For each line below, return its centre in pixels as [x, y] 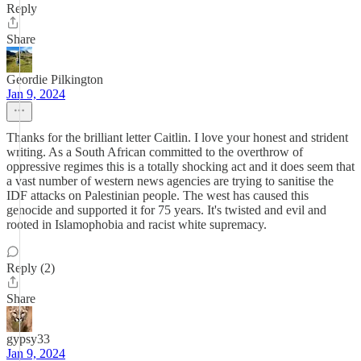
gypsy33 [28, 339]
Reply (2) [31, 268]
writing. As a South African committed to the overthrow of [155, 152]
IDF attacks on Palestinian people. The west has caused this [158, 195]
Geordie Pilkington [55, 79]
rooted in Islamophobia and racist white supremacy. [137, 224]
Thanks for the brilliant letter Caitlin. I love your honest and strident [177, 137]
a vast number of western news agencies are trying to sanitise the [170, 181]
